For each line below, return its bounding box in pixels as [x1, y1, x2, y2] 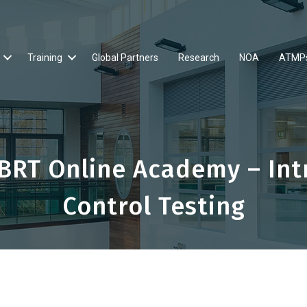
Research [178, 51, 219, 63]
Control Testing [62, 191, 245, 221]
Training [27, 51, 62, 63]
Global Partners [92, 51, 158, 63]
